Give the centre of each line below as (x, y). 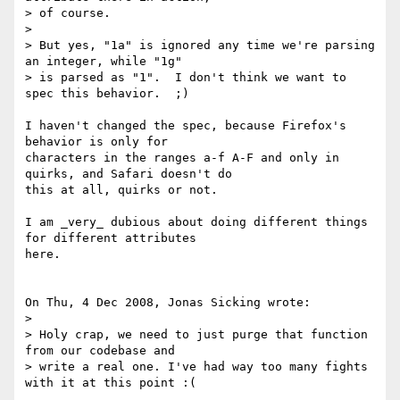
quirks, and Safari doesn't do (132, 174)
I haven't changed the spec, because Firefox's (186, 126)
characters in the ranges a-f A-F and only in (182, 158)
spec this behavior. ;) (107, 94)
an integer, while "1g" (107, 62)
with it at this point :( (111, 383)
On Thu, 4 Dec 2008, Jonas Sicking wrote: (168, 303)
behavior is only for (100, 142)
